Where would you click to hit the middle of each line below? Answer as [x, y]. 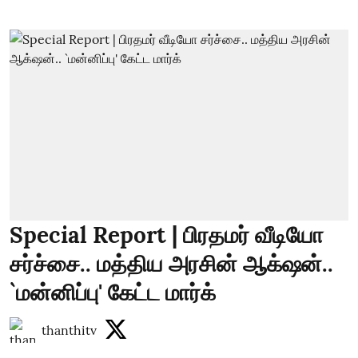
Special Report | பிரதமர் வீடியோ [167, 235]
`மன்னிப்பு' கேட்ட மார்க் [113, 292]
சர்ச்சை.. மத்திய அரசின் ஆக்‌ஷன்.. [171, 263]
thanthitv [69, 330]
